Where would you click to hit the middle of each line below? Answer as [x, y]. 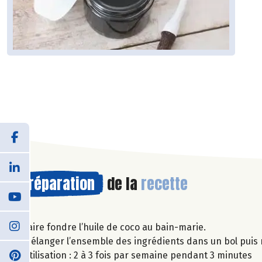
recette [164, 183]
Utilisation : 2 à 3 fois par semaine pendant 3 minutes [138, 255]
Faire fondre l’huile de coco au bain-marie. [115, 227]
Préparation [58, 183]
